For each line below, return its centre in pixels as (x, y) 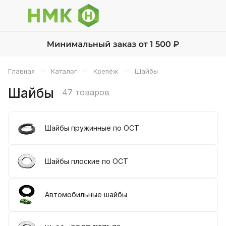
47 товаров (86, 92)
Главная (21, 71)
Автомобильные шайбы (86, 194)
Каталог (64, 71)
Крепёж (106, 71)
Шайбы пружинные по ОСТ (92, 128)
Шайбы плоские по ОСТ (87, 161)
